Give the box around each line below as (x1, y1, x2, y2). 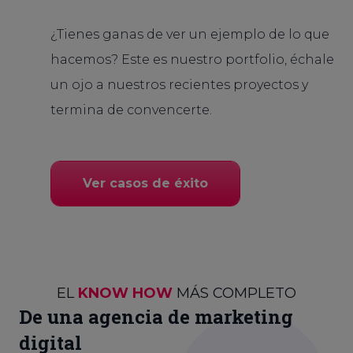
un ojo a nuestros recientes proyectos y (50, 77, 308, 92)
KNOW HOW (78, 284, 173, 302)
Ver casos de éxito (83, 176, 208, 191)
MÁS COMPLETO (173, 284, 296, 302)
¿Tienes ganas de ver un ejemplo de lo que (50, 27, 329, 42)
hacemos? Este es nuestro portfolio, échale (50, 52, 334, 67)
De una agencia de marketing (19, 304, 293, 329)
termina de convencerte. (50, 102, 212, 117)
